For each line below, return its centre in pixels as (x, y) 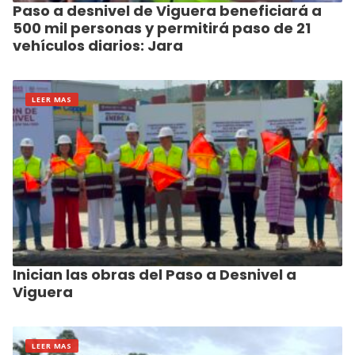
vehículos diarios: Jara (98, 46)
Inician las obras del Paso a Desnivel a (155, 274)
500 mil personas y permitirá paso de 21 (162, 29)
